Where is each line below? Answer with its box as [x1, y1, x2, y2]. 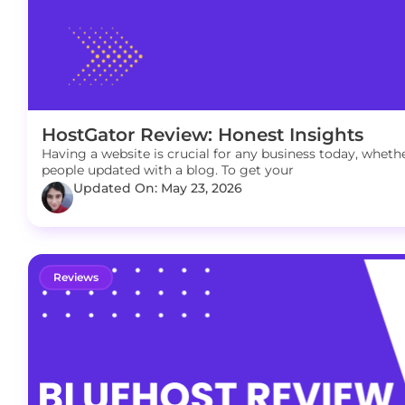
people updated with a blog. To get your [41, 161, 294, 178]
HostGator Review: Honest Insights [41, 123, 363, 146]
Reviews [52, 270, 99, 285]
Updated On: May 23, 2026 [72, 180, 242, 197]
